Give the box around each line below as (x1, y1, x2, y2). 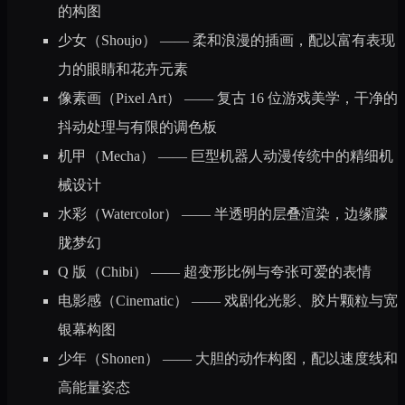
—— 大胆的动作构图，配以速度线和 (159, 350, 398, 366)
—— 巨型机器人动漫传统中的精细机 (155, 147, 393, 164)
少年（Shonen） (58, 350, 159, 366)
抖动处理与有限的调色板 (58, 118, 217, 135)
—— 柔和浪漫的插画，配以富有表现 (156, 32, 395, 48)
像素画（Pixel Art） (58, 89, 181, 106)
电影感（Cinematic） (58, 292, 188, 308)
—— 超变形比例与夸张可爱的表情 (147, 263, 372, 279)
